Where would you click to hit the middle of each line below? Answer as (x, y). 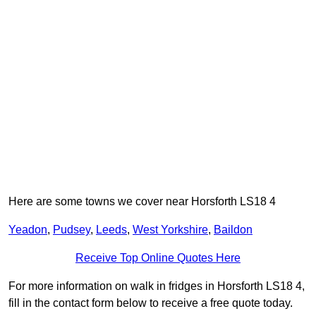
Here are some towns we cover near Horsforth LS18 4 (142, 202)
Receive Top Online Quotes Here (158, 258)
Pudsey (72, 230)
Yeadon (28, 230)
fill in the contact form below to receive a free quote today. (151, 303)
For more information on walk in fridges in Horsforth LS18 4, (157, 286)
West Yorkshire (170, 230)
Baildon (233, 230)
